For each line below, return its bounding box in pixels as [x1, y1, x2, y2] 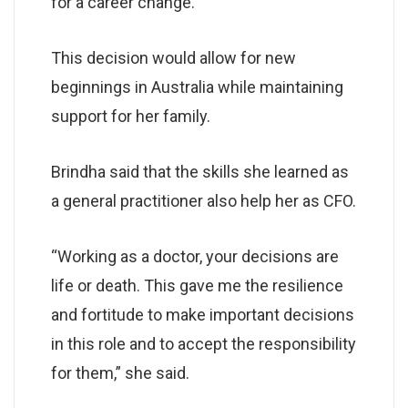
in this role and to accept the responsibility [51, 333, 356, 353]
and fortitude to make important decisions [51, 304, 354, 324]
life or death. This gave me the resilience [51, 275, 343, 295]
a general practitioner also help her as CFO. [51, 190, 356, 210]
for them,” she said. [51, 362, 189, 382]
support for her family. [51, 106, 210, 126]
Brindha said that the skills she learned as [51, 161, 349, 181]
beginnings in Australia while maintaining [51, 76, 343, 97]
